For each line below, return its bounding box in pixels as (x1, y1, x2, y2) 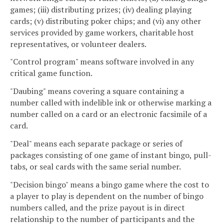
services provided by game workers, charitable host (10, 26, 194, 38)
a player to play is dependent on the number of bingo (10, 190, 203, 201)
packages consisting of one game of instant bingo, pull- (10, 149, 211, 161)
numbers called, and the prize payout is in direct (10, 201, 185, 213)
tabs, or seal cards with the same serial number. (10, 161, 181, 172)
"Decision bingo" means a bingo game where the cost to (10, 178, 209, 190)
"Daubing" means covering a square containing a (10, 85, 184, 97)
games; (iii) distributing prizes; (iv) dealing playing (10, 3, 191, 15)
